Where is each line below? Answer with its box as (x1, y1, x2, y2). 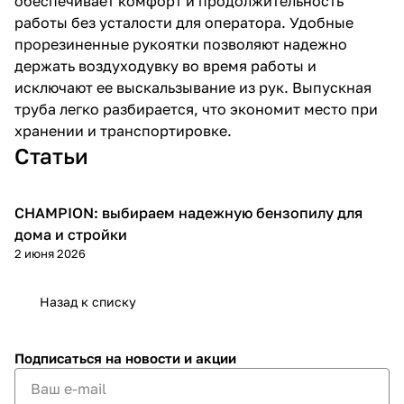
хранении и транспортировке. (14, 122, 232, 140)
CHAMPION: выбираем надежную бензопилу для (14, 204, 363, 222)
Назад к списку (40, 294, 136, 309)
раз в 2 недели (244, 128, 344, 145)
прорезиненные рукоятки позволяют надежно (14, 35, 347, 53)
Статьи (14, 142, 88, 169)
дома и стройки (14, 225, 127, 243)
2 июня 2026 (14, 246, 86, 261)
